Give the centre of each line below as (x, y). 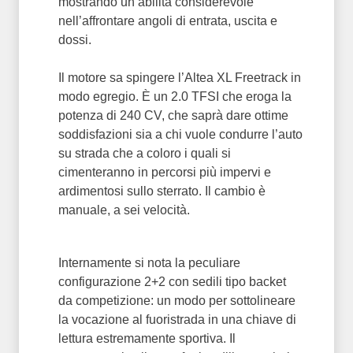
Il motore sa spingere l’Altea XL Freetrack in (180, 78)
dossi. (75, 40)
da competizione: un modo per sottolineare (177, 301)
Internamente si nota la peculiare (149, 263)
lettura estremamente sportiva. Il (147, 338)
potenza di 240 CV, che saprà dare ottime (173, 115)
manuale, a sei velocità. (124, 210)
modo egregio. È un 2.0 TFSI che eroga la (175, 97)
